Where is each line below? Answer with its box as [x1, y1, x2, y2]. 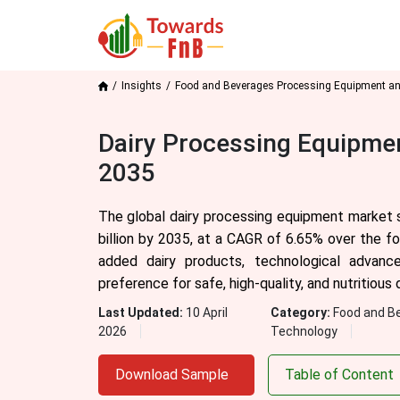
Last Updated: [97, 305, 186, 320]
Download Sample [114, 366, 229, 383]
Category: [271, 305, 334, 320]
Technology [271, 324, 338, 338]
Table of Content [284, 366, 394, 383]
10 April [185, 305, 228, 320]
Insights [121, 79, 162, 92]
